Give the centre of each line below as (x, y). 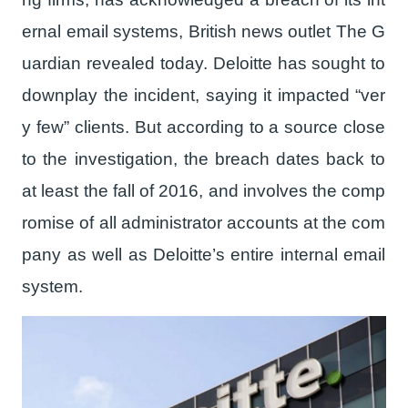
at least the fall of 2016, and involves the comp (204, 190)
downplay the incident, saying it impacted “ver (204, 95)
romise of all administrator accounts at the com (204, 222)
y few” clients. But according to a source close (204, 127)
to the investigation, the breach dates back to (204, 158)
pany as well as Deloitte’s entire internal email (204, 254)
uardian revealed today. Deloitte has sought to (204, 63)
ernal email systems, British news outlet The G (204, 31)
